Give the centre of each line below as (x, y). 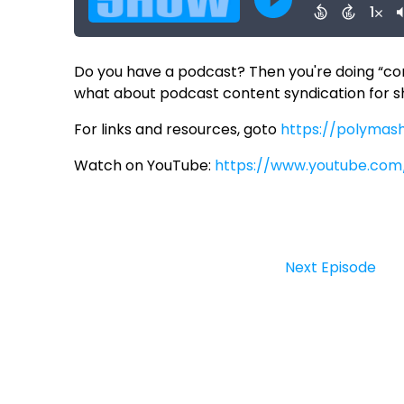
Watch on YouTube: (145, 166)
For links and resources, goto (178, 130)
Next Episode (331, 268)
